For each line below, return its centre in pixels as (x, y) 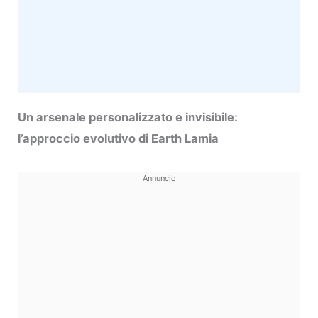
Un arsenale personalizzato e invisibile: (128, 117)
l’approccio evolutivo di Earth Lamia (119, 139)
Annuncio (159, 179)
